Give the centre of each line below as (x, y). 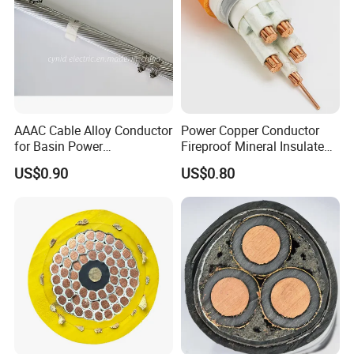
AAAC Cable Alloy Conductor (94, 131)
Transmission (53, 162)
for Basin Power (59, 147)
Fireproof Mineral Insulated (256, 147)
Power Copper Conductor (250, 131)
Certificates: (66, 28)
